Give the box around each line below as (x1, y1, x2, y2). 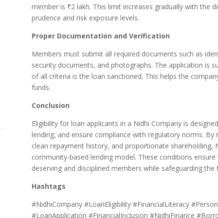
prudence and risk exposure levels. (31, 13, 139, 22)
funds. (31, 82, 51, 92)
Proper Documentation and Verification (31, 31, 170, 40)
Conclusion (31, 100, 70, 110)
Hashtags (31, 181, 66, 191)
